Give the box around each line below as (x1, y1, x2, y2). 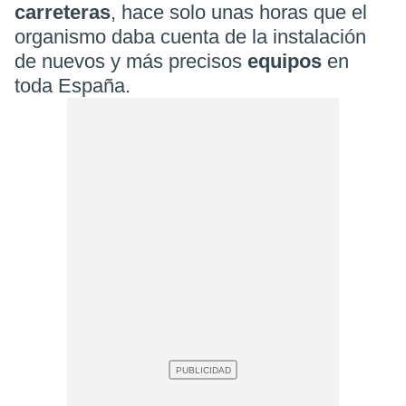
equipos (247, 50, 327, 72)
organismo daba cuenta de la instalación (14, 25, 366, 48)
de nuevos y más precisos (14, 50, 247, 72)
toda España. (14, 74, 130, 97)
